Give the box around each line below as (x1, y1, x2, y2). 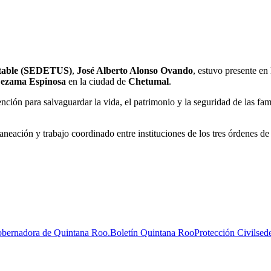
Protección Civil (194, 227, 256, 238)
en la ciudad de (66, 76, 128, 87)
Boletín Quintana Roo (110, 227, 194, 238)
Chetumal (128, 76, 169, 87)
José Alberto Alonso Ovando (77, 65, 193, 76)
